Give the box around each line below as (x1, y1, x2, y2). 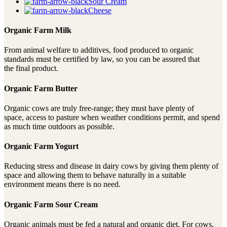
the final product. (4, 64, 58, 73)
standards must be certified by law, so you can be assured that (4, 55, 200, 64)
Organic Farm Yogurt (4, 142, 79, 151)
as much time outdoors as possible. (4, 122, 115, 131)
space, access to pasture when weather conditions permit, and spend (4, 112, 220, 122)
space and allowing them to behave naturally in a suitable (4, 171, 186, 180)
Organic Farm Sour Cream (4, 200, 98, 209)
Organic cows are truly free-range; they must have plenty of (4, 103, 194, 112)
